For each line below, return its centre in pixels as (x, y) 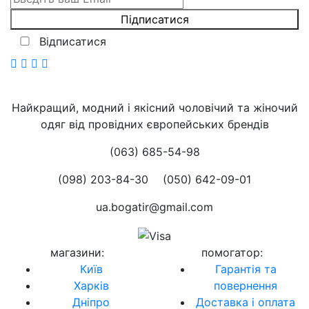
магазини (76, 253)
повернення (246, 286)
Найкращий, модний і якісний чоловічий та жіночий (154, 108)
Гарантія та (246, 269)
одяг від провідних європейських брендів (154, 124)
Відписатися (72, 42)
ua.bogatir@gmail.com (154, 207)
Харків (91, 286)
